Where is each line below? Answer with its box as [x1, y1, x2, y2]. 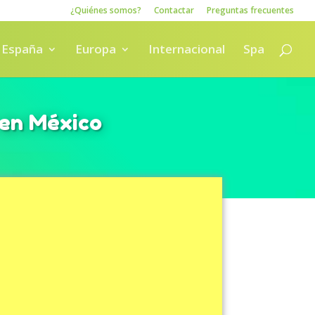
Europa [75, 41, 116, 57]
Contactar [154, 4, 194, 16]
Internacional [148, 41, 225, 57]
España [1, 41, 43, 57]
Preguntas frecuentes [207, 4, 294, 16]
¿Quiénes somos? [70, 4, 141, 16]
